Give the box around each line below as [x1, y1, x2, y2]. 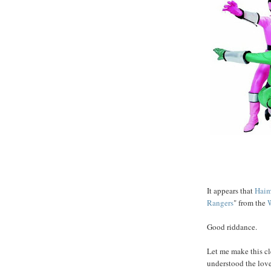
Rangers [207, 197, 233, 208]
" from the [233, 197, 267, 208]
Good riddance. [207, 221, 257, 232]
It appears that [207, 184, 255, 196]
